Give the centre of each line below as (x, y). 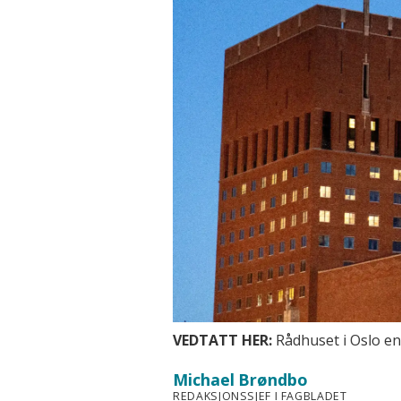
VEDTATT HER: (223, 340)
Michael (204, 380)
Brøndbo (273, 380)
